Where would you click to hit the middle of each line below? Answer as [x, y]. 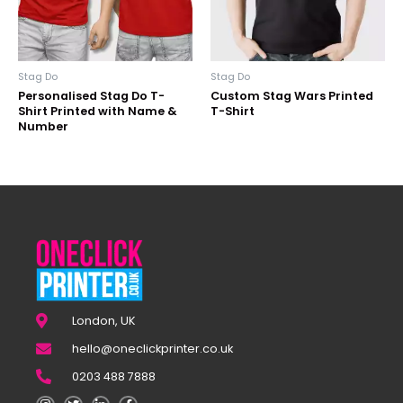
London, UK [104, 321]
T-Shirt [233, 111]
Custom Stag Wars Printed [292, 95]
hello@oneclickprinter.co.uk [153, 349]
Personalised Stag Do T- [91, 95]
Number [43, 126]
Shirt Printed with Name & [98, 111]
